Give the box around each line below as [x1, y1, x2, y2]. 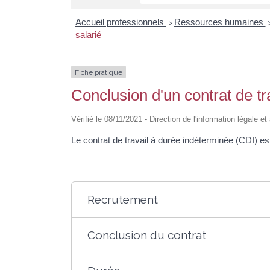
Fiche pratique [75, 67, 122, 77]
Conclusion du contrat [87, 228, 207, 242]
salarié [75, 29, 101, 40]
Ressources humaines [174, 16, 266, 27]
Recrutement [87, 193, 159, 207]
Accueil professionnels [75, 16, 166, 27]
